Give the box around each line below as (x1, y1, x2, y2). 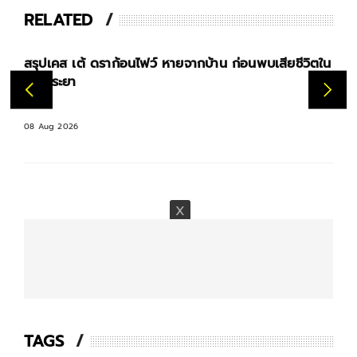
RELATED (24, 8, 93, 32)
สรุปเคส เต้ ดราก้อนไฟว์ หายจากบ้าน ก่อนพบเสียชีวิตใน (24, 54, 331, 73)
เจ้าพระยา (24, 73, 76, 92)
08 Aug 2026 (24, 120, 79, 132)
